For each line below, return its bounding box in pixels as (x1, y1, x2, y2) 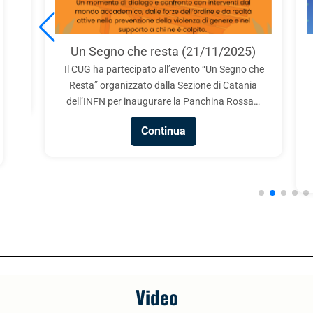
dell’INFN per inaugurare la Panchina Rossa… (66, 96, 261, 108)
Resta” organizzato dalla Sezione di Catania (69, 80, 258, 92)
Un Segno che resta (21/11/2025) (71, 44, 256, 59)
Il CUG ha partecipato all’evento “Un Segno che (62, 64, 265, 75)
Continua (140, 124, 186, 138)
